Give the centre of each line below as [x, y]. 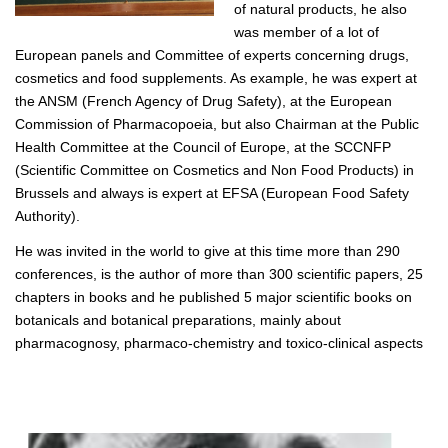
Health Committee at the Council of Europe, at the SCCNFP [203, 147]
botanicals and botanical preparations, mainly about [178, 319]
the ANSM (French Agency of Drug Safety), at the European [203, 101]
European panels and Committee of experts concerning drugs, [212, 55]
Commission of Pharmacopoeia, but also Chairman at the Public [217, 124]
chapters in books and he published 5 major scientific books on [213, 296]
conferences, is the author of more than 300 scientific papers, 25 [219, 273]
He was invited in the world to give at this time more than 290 [207, 250]
